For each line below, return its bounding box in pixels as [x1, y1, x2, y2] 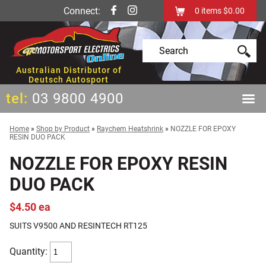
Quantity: [9, 246, 50, 258]
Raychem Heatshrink [97, 125, 163, 134]
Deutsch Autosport [28, 75, 109, 85]
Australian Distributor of [15, 65, 122, 75]
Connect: [64, 5, 103, 17]
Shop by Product [36, 125, 90, 134]
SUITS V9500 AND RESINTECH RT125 [9, 221, 147, 231]
